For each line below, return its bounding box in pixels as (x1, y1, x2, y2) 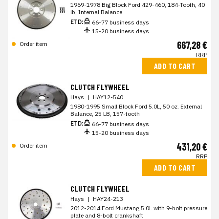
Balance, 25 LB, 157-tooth (70, 110, 140, 117)
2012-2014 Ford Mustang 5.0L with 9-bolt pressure (70, 204, 207, 212)
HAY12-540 (93, 93, 123, 101)
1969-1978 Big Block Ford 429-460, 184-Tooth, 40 (70, 1, 205, 8)
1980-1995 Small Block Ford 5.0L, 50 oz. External (70, 103, 202, 110)
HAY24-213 (93, 195, 123, 202)
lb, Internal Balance (70, 8, 122, 16)
